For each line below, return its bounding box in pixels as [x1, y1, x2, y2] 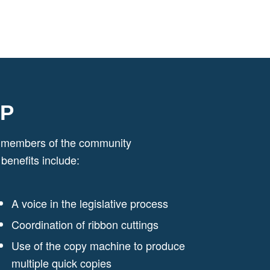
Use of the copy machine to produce [11, 237, 186, 253]
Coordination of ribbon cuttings [11, 216, 159, 232]
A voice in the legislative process [11, 195, 169, 211]
